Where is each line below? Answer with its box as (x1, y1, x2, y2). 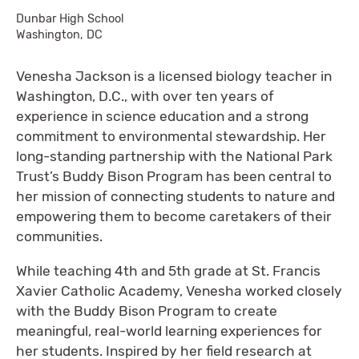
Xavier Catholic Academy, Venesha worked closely (16, 282, 342, 299)
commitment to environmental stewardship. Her (16, 128, 326, 145)
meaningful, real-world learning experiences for (16, 322, 322, 339)
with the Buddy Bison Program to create (16, 302, 277, 319)
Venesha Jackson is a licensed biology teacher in (16, 68, 332, 85)
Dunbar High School (16, 11, 123, 26)
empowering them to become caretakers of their (16, 208, 332, 225)
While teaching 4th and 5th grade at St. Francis (16, 262, 321, 279)
